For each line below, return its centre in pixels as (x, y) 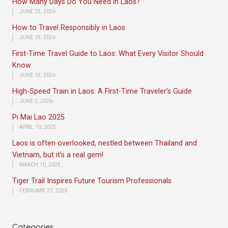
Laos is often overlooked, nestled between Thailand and (105, 144)
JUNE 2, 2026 (36, 101)
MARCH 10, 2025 (40, 165)
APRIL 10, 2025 (38, 127)
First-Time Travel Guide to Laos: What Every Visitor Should (108, 54)
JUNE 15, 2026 (37, 75)
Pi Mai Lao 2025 (38, 118)
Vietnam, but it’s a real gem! (58, 155)
